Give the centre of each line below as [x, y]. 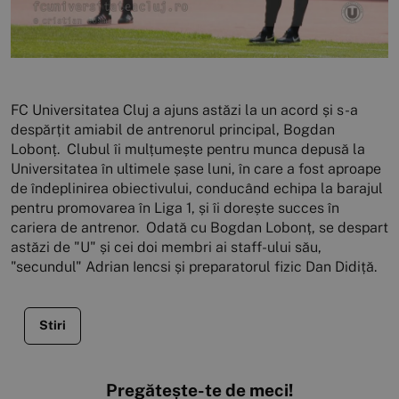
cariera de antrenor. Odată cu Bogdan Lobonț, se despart [199, 227]
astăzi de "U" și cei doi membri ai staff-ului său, [166, 247]
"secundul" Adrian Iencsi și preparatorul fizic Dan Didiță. [195, 266]
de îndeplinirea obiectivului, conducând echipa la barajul [197, 188]
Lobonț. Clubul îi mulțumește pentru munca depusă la [188, 149]
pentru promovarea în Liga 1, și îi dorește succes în [175, 208]
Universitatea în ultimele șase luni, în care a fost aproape [196, 168]
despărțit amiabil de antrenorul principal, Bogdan [173, 129]
